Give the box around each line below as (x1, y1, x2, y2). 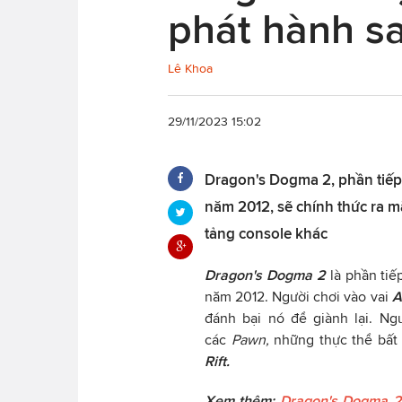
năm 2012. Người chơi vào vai (205, 288, 392, 304)
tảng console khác (205, 224, 328, 241)
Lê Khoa (168, 61, 213, 75)
